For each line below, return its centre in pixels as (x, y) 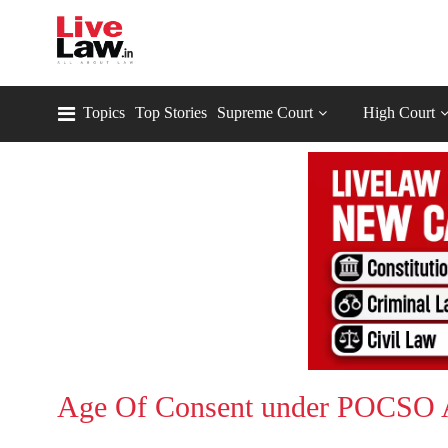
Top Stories (171, 112)
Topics (104, 112)
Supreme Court (265, 112)
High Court (399, 112)
